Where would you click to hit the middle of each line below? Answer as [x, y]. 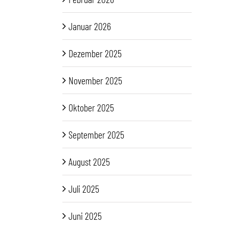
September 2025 [96, 135]
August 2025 [89, 162]
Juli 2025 [84, 189]
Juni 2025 [85, 216]
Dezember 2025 [95, 53]
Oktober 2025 [91, 108]
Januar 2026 [90, 26]
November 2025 [95, 81]
